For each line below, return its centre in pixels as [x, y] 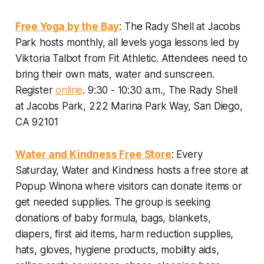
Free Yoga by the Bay [67, 26]
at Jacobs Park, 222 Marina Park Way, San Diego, [129, 106]
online [69, 90]
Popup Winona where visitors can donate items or [128, 186]
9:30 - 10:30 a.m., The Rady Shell [163, 90]
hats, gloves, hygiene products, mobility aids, [117, 250]
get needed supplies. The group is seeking [113, 202]
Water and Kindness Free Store [93, 154]
